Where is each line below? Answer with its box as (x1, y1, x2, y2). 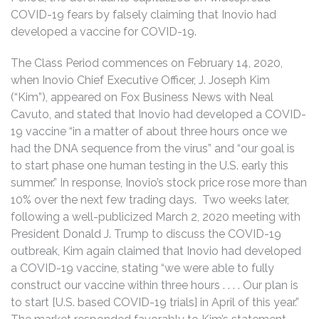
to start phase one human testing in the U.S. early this (11, 159, 288, 172)
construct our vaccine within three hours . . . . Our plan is (11, 278, 298, 292)
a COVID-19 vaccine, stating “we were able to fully (11, 261, 274, 275)
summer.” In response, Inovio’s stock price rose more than (11, 176, 307, 189)
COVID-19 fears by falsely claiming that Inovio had (11, 8, 276, 21)
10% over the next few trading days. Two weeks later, (11, 193, 289, 206)
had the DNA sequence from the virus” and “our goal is (11, 142, 295, 155)
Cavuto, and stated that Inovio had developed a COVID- (11, 108, 306, 121)
